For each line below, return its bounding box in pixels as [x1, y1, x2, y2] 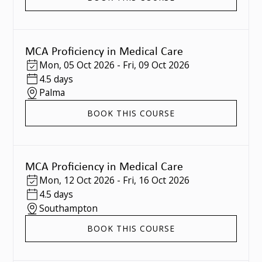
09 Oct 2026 [138, 58, 189, 71]
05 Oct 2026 [63, 58, 115, 71]
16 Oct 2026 [138, 174, 189, 187]
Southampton [39, 201, 98, 215]
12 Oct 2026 [63, 174, 115, 187]
